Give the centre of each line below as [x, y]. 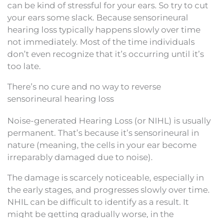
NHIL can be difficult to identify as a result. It [98, 202]
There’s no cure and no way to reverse [84, 86]
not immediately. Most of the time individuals [101, 42]
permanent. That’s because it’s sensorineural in [103, 133]
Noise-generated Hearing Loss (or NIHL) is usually [109, 120]
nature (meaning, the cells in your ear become [102, 145]
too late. [24, 66]
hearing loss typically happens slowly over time [104, 29]
